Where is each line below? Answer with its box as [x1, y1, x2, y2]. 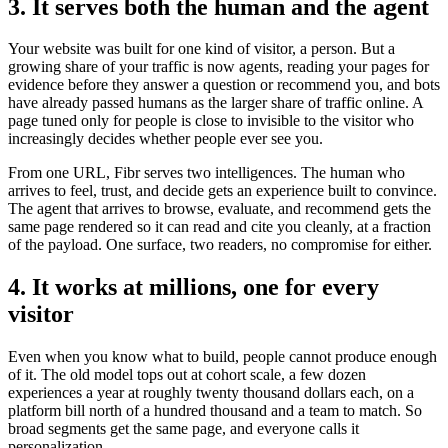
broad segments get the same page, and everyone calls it [8, 420, 359, 438]
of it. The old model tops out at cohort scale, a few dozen [8, 366, 366, 384]
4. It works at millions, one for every [8, 274, 379, 301]
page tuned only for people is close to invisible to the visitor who [8, 112, 414, 130]
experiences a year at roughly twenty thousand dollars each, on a [8, 384, 414, 402]
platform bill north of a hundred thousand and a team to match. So [8, 402, 422, 420]
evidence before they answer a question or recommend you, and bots [8, 76, 440, 94]
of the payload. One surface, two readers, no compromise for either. [8, 236, 432, 254]
